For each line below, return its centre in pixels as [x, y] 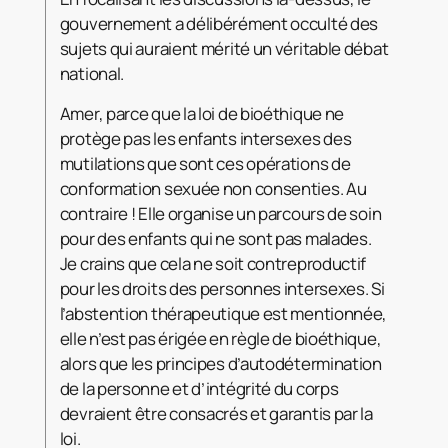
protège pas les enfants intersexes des [205, 138]
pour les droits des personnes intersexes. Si [222, 288]
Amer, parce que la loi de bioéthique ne [202, 113]
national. [92, 73]
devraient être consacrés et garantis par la [216, 413]
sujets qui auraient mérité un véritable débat [224, 48]
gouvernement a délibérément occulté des [219, 23]
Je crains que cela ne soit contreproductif [213, 263]
